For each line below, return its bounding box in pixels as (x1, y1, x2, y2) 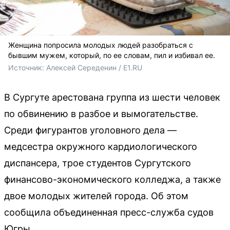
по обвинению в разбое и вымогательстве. (4, 108, 198, 119)
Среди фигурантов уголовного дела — (4, 124, 177, 136)
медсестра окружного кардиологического (4, 141, 197, 152)
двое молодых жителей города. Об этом (4, 190, 188, 201)
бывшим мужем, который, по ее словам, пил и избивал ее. (8, 50, 215, 60)
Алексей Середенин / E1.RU (46, 63, 142, 72)
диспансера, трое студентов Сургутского (4, 157, 191, 168)
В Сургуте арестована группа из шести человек (4, 91, 220, 103)
